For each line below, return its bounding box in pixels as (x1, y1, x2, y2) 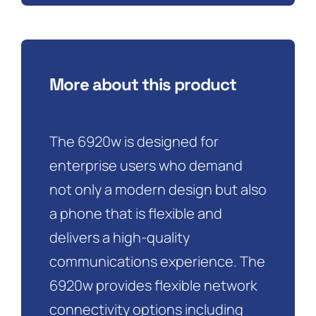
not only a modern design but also (49, 180, 267, 200)
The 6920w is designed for (49, 132, 219, 152)
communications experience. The (49, 252, 265, 272)
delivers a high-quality (49, 228, 190, 248)
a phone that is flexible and (49, 204, 222, 224)
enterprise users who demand (49, 156, 243, 176)
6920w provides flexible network (49, 276, 257, 296)
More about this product (49, 73, 236, 96)
